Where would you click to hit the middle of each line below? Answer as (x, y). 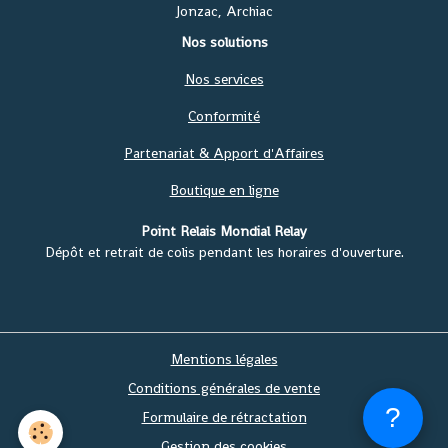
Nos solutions (224, 42)
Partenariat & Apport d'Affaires (224, 153)
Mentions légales (224, 359)
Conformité (224, 116)
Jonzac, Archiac (224, 11)
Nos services (224, 79)
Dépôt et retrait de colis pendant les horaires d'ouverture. (224, 252)
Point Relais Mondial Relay (224, 231)
